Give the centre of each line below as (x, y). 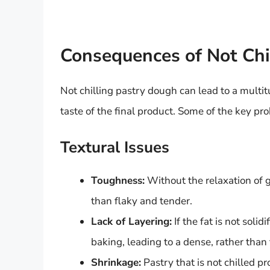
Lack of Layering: (131, 222)
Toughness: (118, 181)
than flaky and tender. (142, 201)
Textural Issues (115, 148)
